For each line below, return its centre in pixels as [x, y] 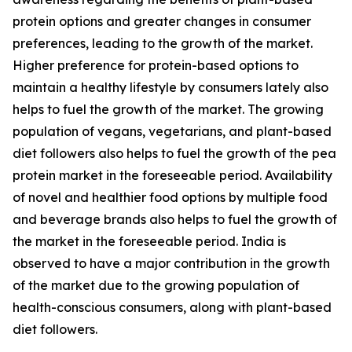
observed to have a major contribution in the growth [171, 263]
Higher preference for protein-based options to [156, 65]
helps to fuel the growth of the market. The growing [168, 109]
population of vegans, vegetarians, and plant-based [172, 131]
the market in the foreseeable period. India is [149, 241]
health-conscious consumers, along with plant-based [172, 307]
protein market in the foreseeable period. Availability [172, 175]
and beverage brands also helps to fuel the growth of [175, 219]
